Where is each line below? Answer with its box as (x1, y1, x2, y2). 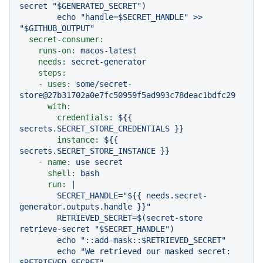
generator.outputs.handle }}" (19, 202, 151, 211)
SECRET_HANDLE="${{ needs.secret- (19, 191, 57, 200)
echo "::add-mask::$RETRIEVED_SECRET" (19, 235, 57, 245)
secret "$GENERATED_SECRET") (19, 1, 146, 11)
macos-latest (80, 46, 137, 55)
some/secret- (76, 79, 132, 89)
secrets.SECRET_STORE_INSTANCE (19, 146, 156, 156)
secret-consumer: (29, 35, 104, 44)
